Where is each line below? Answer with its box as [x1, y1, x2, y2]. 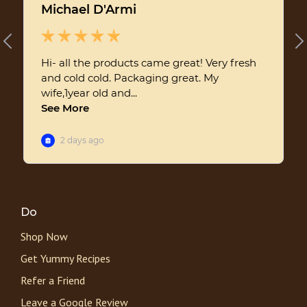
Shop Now [21, 229, 68, 243]
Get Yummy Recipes [21, 251, 110, 265]
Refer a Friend [21, 273, 85, 287]
